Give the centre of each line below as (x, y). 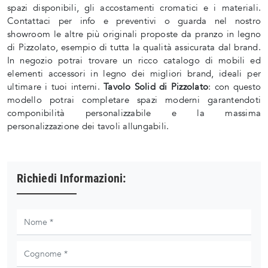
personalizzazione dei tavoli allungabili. (88, 127)
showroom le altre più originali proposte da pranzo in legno (134, 34)
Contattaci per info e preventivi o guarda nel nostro (134, 21)
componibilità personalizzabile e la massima (134, 113)
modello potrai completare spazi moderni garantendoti (134, 100)
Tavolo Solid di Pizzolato (156, 87)
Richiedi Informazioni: (71, 179)
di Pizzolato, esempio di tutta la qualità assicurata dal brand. (134, 48)
